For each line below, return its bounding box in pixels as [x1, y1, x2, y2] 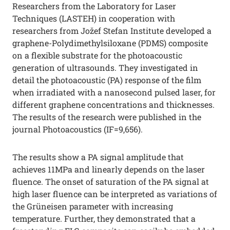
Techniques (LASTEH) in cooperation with [12, 13, 175, 24]
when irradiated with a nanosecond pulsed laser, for [12, 87, 216, 98]
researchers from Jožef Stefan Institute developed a [12, 25, 212, 36]
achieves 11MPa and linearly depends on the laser [12, 164, 205, 175]
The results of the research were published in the [12, 111, 201, 122]
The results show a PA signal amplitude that [12, 151, 184, 162]
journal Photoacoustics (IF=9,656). [12, 124, 143, 135]
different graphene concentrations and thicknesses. [12, 99, 215, 110]
